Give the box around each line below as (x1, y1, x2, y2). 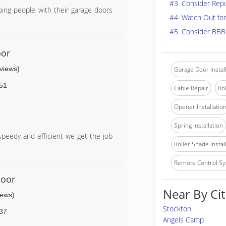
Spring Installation (174, 121, 223, 130)
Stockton (163, 204, 191, 213)
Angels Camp (163, 215, 204, 224)
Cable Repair (174, 84, 208, 92)
